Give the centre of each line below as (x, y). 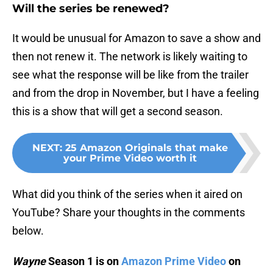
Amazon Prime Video (174, 261)
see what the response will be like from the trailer (130, 75)
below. (28, 231)
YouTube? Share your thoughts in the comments (129, 213)
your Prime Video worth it (130, 158)
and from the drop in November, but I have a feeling (136, 93)
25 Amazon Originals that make (146, 148)
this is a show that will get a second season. (118, 112)
